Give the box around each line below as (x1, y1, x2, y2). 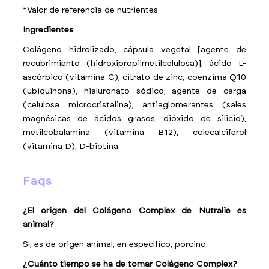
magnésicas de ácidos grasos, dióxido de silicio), (23, 115, 246, 123)
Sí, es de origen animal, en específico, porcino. (23, 240, 208, 249)
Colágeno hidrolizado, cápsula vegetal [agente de (23, 46, 246, 54)
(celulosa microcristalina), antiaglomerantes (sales (23, 101, 246, 109)
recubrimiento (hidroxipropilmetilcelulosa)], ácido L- (23, 59, 246, 68)
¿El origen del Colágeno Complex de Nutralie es (23, 207, 246, 215)
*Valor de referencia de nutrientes (23, 6, 159, 14)
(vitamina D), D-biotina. (23, 142, 121, 151)
